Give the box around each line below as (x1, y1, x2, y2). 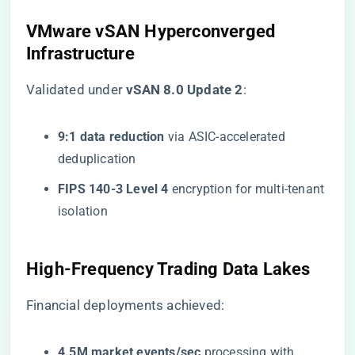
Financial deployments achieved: (26, 297, 225, 313)
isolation (58, 204, 108, 219)
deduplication (58, 151, 136, 166)
